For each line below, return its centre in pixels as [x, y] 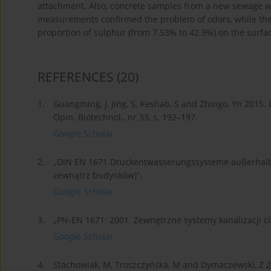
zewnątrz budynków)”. [98, 175]
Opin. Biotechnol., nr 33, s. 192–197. [126, 117]
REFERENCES [76, 77]
